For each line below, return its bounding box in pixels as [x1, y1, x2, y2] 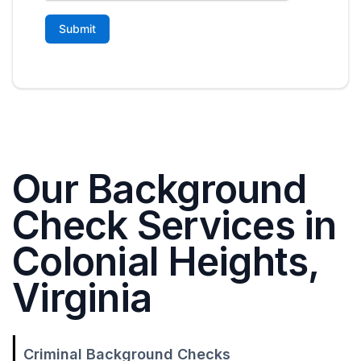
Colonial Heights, [12, 238, 319, 286]
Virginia [12, 274, 152, 322]
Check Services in [12, 201, 337, 250]
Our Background [12, 165, 306, 214]
